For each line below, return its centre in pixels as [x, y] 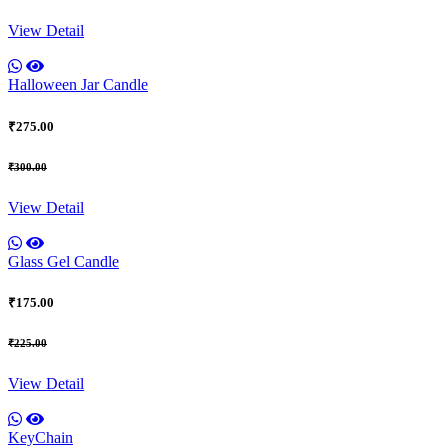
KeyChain [40, 437]
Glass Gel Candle [63, 261]
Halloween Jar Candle [78, 85]
